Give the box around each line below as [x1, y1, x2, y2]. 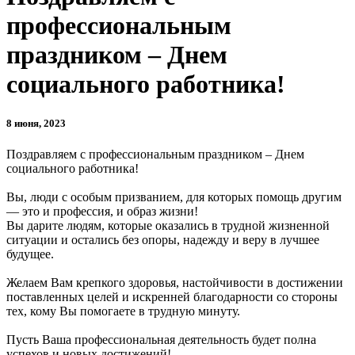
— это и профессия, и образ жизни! [6, 204, 198, 218]
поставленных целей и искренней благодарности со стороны [6, 289, 338, 303]
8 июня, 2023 [6, 116, 66, 129]
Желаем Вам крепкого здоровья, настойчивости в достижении [6, 275, 343, 289]
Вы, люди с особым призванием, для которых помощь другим [6, 189, 342, 204]
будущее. [6, 246, 54, 261]
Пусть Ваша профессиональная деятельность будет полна [6, 332, 316, 346]
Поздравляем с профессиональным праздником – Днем [6, 147, 304, 161]
